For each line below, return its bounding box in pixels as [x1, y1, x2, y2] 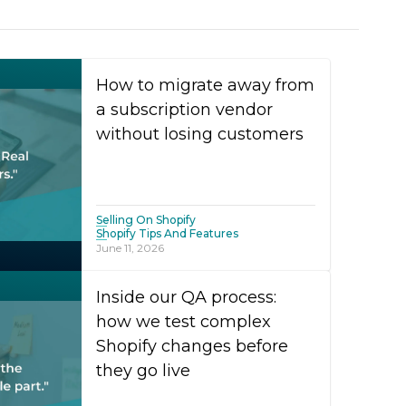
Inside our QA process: [96, 287, 276, 307]
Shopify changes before [96, 336, 288, 356]
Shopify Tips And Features [96, 227, 238, 240]
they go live [96, 361, 190, 381]
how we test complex [96, 312, 271, 332]
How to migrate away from [96, 75, 314, 95]
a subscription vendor [96, 100, 273, 120]
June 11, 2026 [96, 241, 164, 255]
